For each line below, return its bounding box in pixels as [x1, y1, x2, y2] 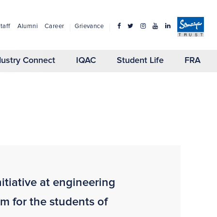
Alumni [17, 23, 38, 30]
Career [44, 23, 64, 30]
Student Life [117, 56, 164, 65]
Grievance [75, 23, 104, 30]
